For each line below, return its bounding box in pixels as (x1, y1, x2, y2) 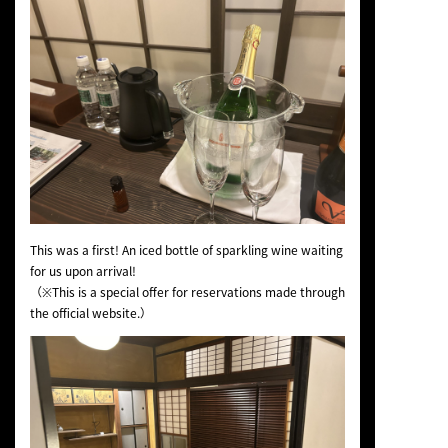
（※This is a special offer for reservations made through (29, 282, 345, 301)
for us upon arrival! (29, 261, 136, 280)
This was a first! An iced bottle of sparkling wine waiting (29, 240, 343, 259)
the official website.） (29, 303, 152, 322)
